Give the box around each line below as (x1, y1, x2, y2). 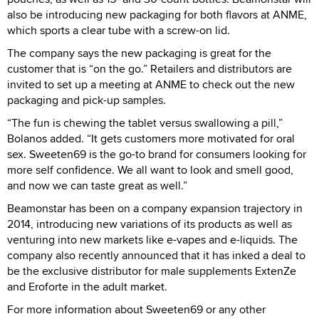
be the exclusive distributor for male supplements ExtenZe (7, 262, 296, 279)
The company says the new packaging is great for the (7, 44, 271, 61)
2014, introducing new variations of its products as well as (7, 215, 292, 232)
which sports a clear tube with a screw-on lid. (7, 21, 230, 38)
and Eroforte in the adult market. (7, 278, 167, 295)
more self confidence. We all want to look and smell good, (7, 161, 293, 178)
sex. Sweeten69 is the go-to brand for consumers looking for (7, 145, 306, 162)
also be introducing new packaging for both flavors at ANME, (7, 6, 307, 23)
